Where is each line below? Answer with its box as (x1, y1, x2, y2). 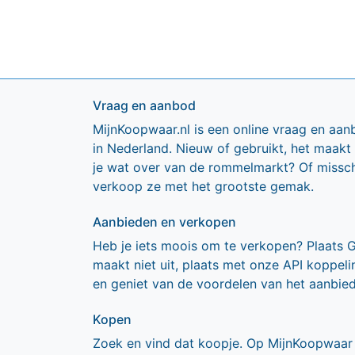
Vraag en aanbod (93, 97, 196, 113)
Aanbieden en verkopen (93, 214, 236, 230)
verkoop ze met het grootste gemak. (93, 178, 314, 194)
